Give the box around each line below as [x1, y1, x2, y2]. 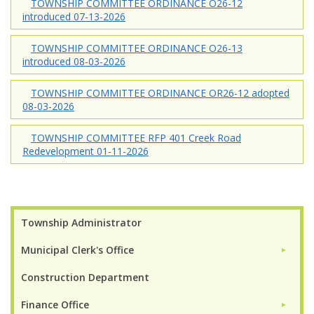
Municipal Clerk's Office [21, 243, 134, 257]
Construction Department [21, 270, 149, 284]
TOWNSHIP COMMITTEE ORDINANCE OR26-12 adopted [31, 86, 289, 100]
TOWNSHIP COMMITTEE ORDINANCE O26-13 [31, 41, 243, 55]
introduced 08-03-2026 [22, 54, 125, 68]
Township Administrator [21, 215, 142, 229]
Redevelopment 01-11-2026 [22, 144, 149, 158]
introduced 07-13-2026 [22, 9, 125, 23]
